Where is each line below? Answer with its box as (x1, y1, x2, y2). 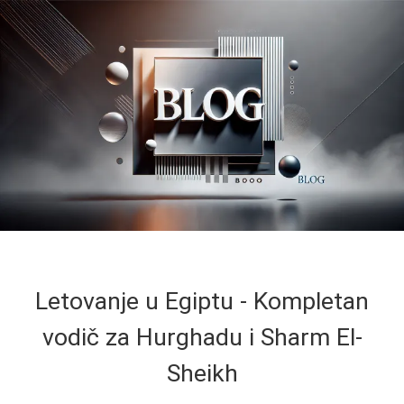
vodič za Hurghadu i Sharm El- (41, 322, 363, 352)
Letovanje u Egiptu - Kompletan (35, 286, 369, 316)
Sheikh (166, 358, 238, 388)
